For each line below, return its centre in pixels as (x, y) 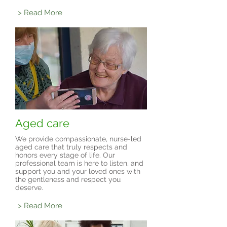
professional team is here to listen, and (79, 163)
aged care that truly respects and (71, 147)
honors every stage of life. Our (65, 155)
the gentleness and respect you (68, 179)
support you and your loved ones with (78, 171)
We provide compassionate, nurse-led (78, 139)
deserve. (29, 187)
